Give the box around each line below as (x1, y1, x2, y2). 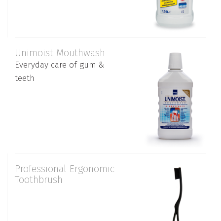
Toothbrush (15, 173, 63, 185)
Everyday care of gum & (15, 59, 104, 70)
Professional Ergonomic (15, 162, 114, 175)
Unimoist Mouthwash (15, 46, 105, 59)
